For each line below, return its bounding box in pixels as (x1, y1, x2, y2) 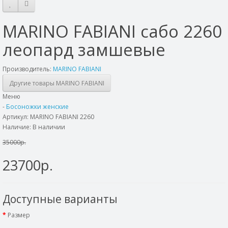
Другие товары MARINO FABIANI (9, 78, 104, 88)
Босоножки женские (6, 102, 69, 111)
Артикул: (3, 112, 30, 121)
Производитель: (3, 65, 53, 73)
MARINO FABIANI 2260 (30, 112, 94, 121)
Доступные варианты (3, 192, 118, 206)
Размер (8, 211, 30, 219)
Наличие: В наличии (3, 123, 65, 131)
